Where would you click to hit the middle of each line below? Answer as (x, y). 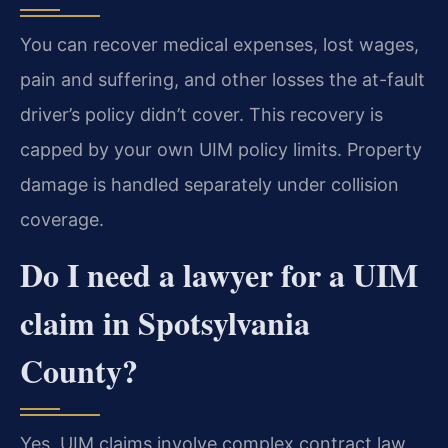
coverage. (62, 219)
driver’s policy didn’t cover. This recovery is (201, 114)
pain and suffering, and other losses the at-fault (222, 79)
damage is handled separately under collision (209, 184)
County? (79, 371)
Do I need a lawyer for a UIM (219, 275)
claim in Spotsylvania (165, 323)
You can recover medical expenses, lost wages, (219, 44)
